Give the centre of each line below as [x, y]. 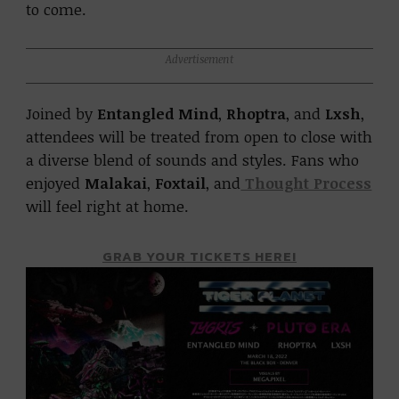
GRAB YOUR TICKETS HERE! [199, 256]
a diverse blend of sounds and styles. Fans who [193, 160]
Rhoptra [256, 114]
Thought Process [306, 183]
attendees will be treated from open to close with [199, 137]
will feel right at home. [108, 207]
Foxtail [181, 183]
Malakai [116, 183]
